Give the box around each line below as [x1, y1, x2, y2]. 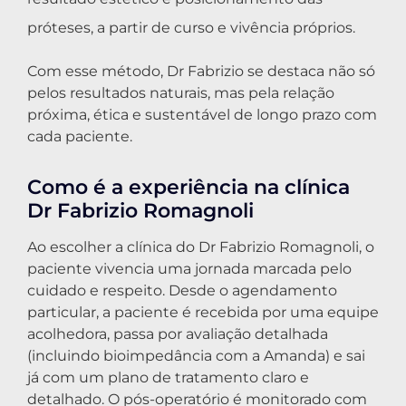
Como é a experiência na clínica [27, 173, 350, 199]
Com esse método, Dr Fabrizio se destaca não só [27, 62, 375, 80]
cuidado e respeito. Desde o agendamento [27, 281, 337, 299]
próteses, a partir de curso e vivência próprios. [27, 18, 355, 36]
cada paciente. [27, 127, 132, 145]
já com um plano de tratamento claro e [27, 368, 309, 386]
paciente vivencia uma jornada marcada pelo [27, 259, 352, 277]
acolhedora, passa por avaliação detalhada [27, 324, 328, 343]
